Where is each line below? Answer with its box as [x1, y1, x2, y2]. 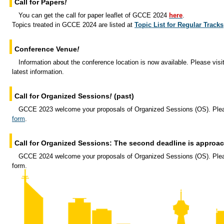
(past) [112, 92, 134, 100]
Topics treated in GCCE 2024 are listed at [12, 21, 134, 28]
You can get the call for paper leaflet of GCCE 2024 [18, 11, 169, 19]
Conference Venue [14, 45, 77, 53]
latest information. [12, 68, 64, 75]
